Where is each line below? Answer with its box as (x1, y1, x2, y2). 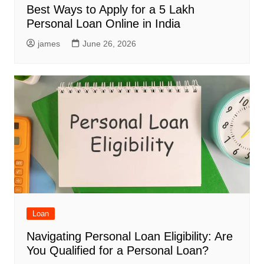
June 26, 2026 (82, 38, 136, 48)
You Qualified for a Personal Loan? (26, 243, 209, 257)
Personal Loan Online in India (26, 16, 180, 30)
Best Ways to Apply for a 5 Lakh (26, 2, 194, 16)
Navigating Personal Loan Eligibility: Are (26, 229, 233, 243)
